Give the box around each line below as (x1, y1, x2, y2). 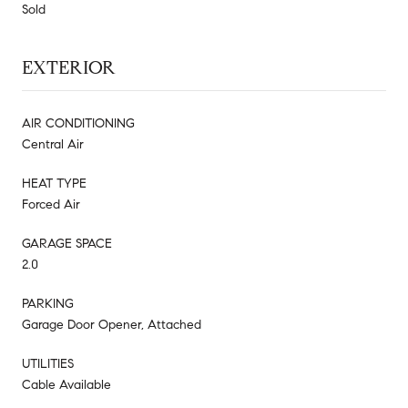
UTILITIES (22, 355, 74, 372)
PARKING (22, 295, 74, 311)
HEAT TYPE (22, 175, 87, 191)
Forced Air (22, 196, 80, 212)
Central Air (22, 136, 84, 152)
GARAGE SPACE (22, 235, 112, 251)
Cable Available (22, 376, 111, 393)
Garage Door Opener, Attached (22, 316, 201, 332)
